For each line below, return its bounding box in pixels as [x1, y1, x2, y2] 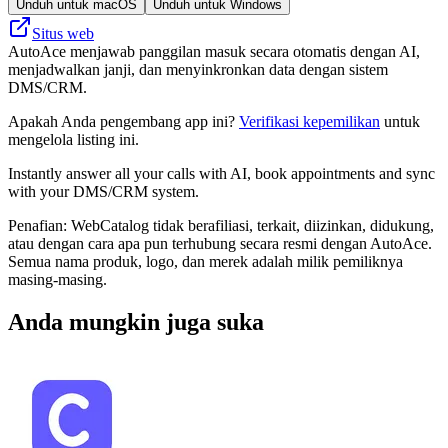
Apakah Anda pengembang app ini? [8, 112, 239, 130]
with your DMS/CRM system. [8, 182, 199, 200]
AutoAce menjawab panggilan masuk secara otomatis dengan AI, [8, 42, 420, 60]
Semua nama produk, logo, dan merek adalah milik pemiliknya [8, 252, 403, 270]
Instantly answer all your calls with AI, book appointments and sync [8, 164, 435, 182]
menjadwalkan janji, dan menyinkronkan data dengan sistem [8, 60, 388, 78]
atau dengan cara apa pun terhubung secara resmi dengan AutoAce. [8, 234, 432, 252]
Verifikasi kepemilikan [239, 112, 380, 130]
